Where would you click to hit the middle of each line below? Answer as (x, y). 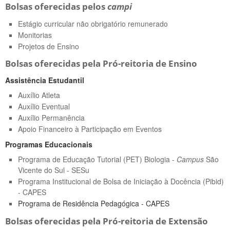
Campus (190, 159)
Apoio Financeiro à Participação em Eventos (90, 129)
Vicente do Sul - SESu (54, 170)
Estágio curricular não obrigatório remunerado (93, 24)
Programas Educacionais (49, 145)
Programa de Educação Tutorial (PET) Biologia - (97, 159)
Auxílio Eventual (44, 107)
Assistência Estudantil (45, 80)
